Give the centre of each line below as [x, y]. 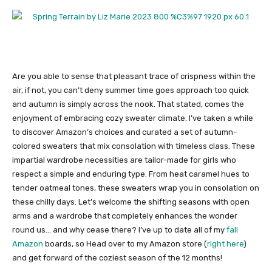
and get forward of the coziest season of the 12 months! [117, 258]
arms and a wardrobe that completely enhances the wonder [125, 216]
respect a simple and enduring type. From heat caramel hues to [131, 174]
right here [225, 244]
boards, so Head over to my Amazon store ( [125, 244]
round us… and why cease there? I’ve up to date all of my [118, 230]
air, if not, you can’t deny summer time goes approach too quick [131, 90]
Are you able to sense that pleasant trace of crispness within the [134, 76]
